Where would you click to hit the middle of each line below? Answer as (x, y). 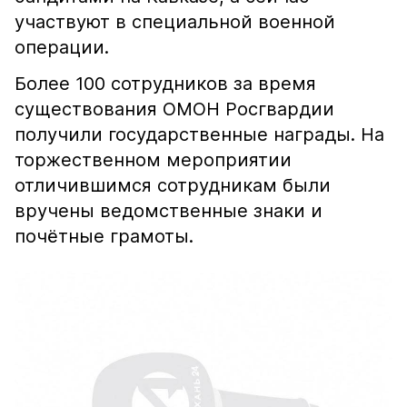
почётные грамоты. (104, 236)
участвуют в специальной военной (175, 22)
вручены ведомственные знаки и (169, 211)
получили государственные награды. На (199, 134)
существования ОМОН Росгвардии (174, 109)
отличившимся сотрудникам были (173, 185)
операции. (62, 47)
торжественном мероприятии (153, 160)
